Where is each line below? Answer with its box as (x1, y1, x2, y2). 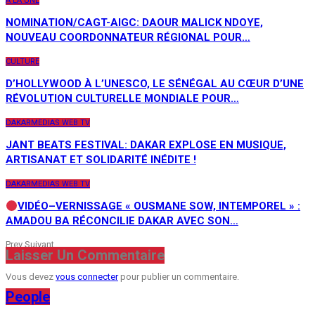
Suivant (25, 239, 54, 250)
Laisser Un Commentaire (6, 247, 165, 264)
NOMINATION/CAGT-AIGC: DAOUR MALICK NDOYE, (6, 16, 263, 30)
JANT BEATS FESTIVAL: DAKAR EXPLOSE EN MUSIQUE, (6, 139, 286, 152)
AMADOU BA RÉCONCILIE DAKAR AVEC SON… (6, 214, 238, 228)
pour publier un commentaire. (118, 271, 239, 283)
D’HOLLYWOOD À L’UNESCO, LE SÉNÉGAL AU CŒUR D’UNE (6, 77, 304, 91)
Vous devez (6, 271, 56, 283)
